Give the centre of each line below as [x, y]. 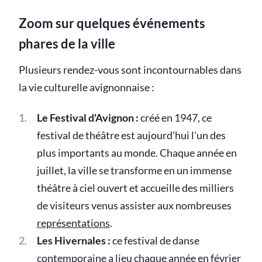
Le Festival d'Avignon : [87, 118]
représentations [73, 223]
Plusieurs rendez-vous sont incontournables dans [130, 70]
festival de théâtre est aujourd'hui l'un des [131, 136]
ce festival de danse [155, 241]
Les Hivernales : [73, 241]
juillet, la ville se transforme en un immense [134, 171]
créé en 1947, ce [175, 118]
